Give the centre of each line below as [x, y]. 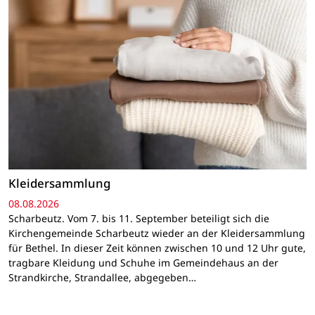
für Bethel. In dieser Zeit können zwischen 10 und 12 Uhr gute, [157, 248]
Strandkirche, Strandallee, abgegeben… [102, 278]
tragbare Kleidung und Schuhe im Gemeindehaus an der [143, 263]
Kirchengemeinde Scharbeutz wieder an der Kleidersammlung [157, 233]
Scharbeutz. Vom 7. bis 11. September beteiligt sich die [139, 219]
